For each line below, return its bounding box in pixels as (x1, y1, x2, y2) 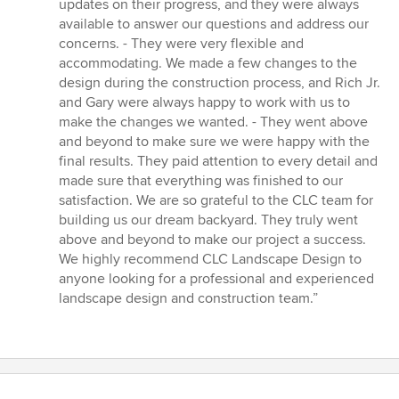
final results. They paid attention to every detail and (59, 152, 378, 171)
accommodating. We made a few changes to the (59, 54, 357, 73)
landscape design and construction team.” (59, 289, 318, 308)
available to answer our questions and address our (59, 15, 369, 34)
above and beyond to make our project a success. (59, 231, 366, 249)
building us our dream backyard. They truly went (59, 211, 358, 230)
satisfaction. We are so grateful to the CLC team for (59, 191, 373, 210)
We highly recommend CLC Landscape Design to (59, 250, 362, 269)
